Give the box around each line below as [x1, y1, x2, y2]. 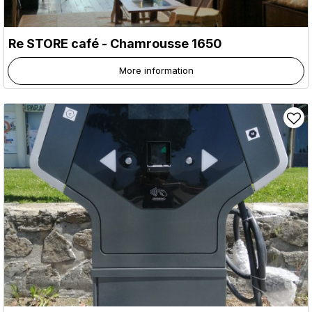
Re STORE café [8, 36, 99, 51]
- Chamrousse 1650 [99, 36, 221, 51]
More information [118, 64, 194, 76]
